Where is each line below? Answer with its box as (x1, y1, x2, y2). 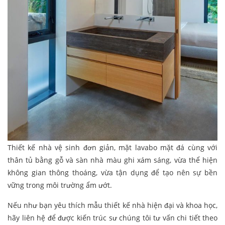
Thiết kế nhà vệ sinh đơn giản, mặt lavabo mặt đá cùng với (8, 142, 217, 152)
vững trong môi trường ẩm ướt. (8, 180, 112, 190)
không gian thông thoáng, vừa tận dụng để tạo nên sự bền (8, 167, 217, 177)
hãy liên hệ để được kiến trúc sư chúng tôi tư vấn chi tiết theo (8, 212, 217, 222)
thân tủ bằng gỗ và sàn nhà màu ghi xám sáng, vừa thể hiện (8, 155, 217, 165)
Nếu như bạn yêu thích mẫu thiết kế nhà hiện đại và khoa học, (8, 200, 217, 210)
